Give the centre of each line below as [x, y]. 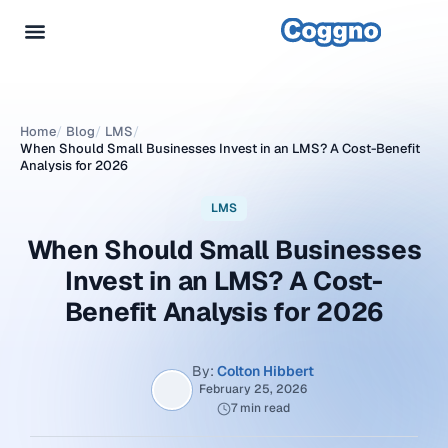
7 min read [260, 408]
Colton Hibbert [265, 371]
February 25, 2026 [253, 389]
